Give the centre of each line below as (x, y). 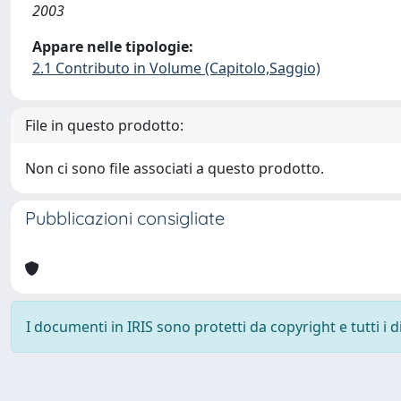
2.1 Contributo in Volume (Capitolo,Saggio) (176, 68)
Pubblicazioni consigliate (125, 218)
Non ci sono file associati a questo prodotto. (175, 168)
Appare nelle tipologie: (113, 47)
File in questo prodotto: (104, 125)
